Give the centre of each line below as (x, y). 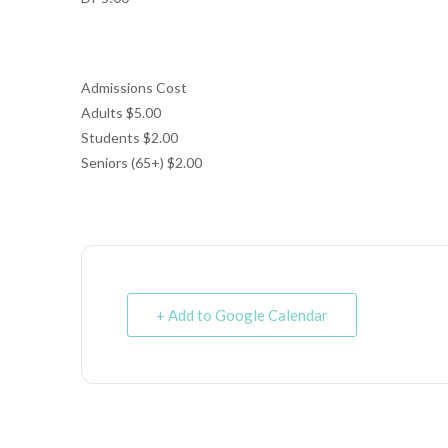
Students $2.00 (129, 137)
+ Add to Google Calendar (241, 315)
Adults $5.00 (120, 112)
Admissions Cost (133, 87)
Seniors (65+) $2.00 (141, 162)
